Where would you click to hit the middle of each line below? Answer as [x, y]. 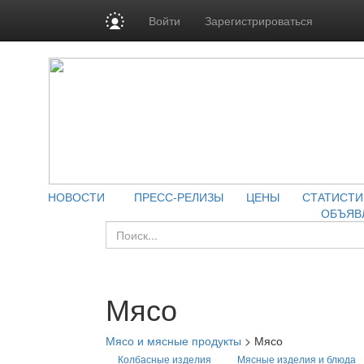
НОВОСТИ [76, 197]
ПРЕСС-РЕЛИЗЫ [179, 197]
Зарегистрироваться [259, 20]
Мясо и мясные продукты [173, 340]
